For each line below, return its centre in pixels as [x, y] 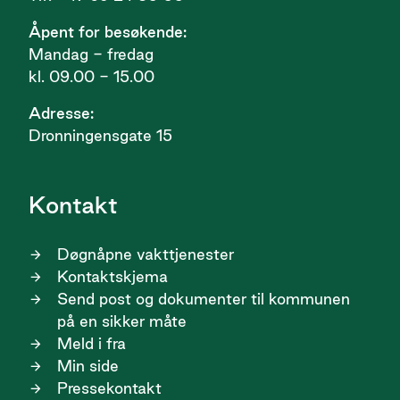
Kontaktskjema [112, 277]
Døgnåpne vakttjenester [146, 254]
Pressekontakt [109, 388]
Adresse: [61, 113]
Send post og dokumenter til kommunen [204, 299]
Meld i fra [92, 344]
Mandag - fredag [91, 54]
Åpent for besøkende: [108, 32]
